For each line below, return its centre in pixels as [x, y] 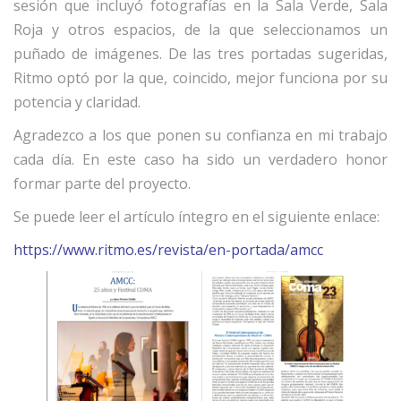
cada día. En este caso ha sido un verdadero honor [200, 160]
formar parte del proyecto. [102, 184]
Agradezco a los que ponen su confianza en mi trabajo [200, 136]
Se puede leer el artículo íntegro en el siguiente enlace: [196, 217]
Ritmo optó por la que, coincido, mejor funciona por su [200, 78]
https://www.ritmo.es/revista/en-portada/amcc [168, 250]
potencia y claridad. [77, 102]
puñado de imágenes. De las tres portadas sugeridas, [200, 54]
